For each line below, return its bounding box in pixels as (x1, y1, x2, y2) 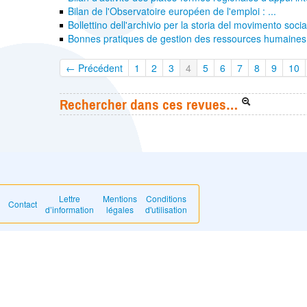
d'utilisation (145, 204, 188, 216)
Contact (8, 198, 37, 210)
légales (106, 204, 134, 216)
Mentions (102, 193, 137, 205)
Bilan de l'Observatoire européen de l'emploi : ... (68, 4, 277, 19)
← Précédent (66, 61, 123, 75)
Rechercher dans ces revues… (60, 96, 238, 113)
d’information (45, 204, 95, 216)
